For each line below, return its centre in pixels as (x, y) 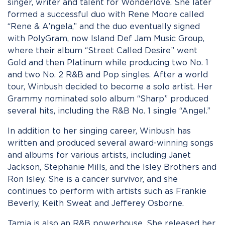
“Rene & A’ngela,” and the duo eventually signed (104, 26)
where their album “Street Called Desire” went (102, 50)
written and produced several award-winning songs (110, 143)
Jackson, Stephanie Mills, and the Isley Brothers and (112, 167)
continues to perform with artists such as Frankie (107, 191)
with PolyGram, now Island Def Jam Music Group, (106, 38)
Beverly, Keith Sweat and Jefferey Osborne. (96, 203)
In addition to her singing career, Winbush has (99, 131)
